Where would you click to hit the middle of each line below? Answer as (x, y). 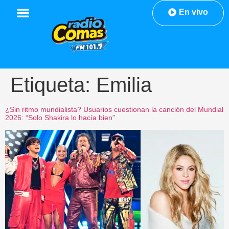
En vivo (193, 12)
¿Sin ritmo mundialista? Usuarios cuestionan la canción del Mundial (114, 110)
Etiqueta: (53, 85)
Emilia (124, 85)
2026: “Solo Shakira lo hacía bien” (60, 118)
